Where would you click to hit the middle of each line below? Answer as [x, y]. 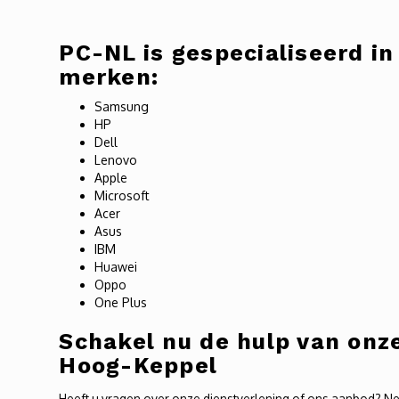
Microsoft [122, 195]
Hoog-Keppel [138, 366]
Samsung [122, 106]
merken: [109, 77]
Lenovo [116, 160]
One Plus [121, 302]
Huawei [116, 267]
